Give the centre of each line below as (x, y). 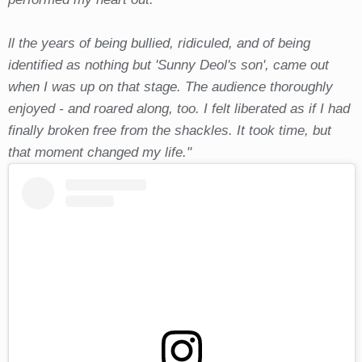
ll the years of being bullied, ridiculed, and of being (159, 43)
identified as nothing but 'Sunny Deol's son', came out (168, 65)
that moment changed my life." (99, 152)
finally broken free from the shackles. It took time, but (169, 130)
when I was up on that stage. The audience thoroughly (170, 86)
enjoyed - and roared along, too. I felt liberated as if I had (179, 108)
